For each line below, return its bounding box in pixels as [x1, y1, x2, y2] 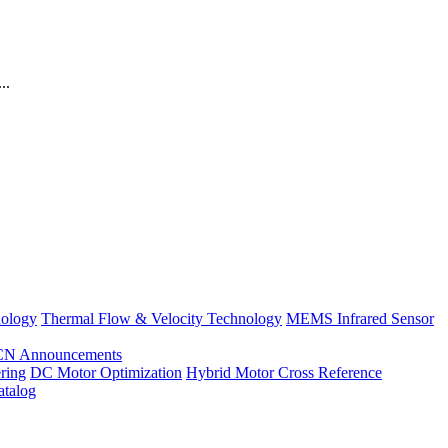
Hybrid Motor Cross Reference [186, 364, 382, 382]
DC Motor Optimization [30, 364, 182, 382]
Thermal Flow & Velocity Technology [41, 310, 282, 328]
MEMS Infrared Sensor [286, 310, 434, 328]
